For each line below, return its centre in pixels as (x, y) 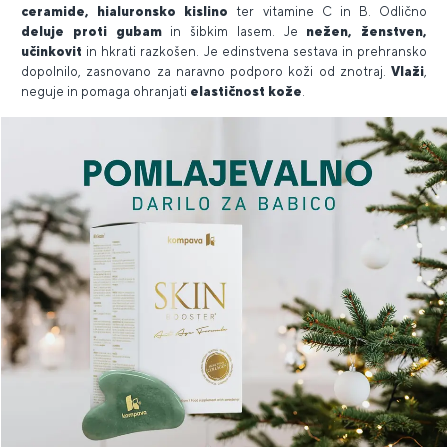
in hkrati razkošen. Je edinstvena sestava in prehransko (256, 51)
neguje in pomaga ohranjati (105, 91)
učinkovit (54, 51)
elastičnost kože (246, 91)
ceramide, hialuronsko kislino (129, 11)
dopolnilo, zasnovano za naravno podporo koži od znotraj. (206, 71)
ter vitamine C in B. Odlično (331, 11)
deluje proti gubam (96, 31)
